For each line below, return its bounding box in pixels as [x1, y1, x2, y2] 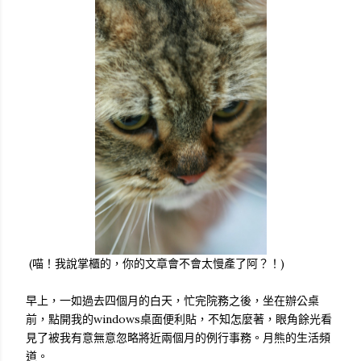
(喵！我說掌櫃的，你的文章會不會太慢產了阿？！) [26, 255, 284, 271]
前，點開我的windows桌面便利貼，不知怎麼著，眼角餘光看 [26, 311, 332, 326]
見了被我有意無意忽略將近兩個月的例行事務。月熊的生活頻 [26, 330, 330, 345]
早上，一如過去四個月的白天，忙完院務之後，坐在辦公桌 [26, 293, 319, 308]
